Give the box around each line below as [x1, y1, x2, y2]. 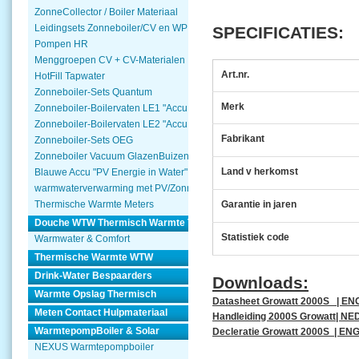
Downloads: [212, 272, 309, 292]
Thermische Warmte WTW [34, 252, 153, 263]
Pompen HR [34, 38, 88, 50]
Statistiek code [220, 231, 289, 243]
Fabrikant [220, 132, 264, 144]
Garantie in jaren [220, 198, 296, 210]
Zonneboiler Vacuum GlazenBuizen [34, 151, 189, 162]
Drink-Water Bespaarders [34, 270, 152, 281]
